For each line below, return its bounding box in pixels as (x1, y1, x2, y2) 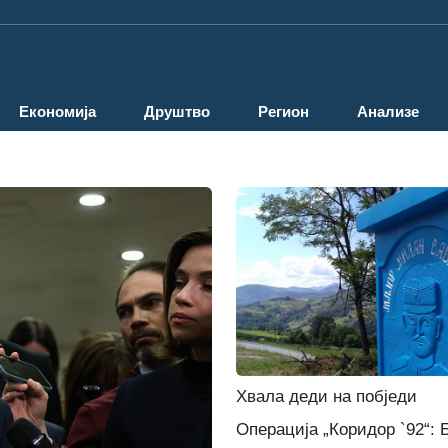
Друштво (144, 103, 210, 121)
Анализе (357, 103, 419, 121)
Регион (258, 103, 309, 121)
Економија (19, 103, 96, 121)
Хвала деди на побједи (236, 387, 417, 407)
